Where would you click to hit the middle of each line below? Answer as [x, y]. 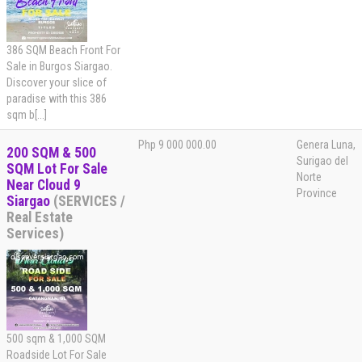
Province [317, 194]
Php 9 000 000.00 [177, 145]
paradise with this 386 [57, 99]
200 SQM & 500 [51, 153]
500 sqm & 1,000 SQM [56, 339]
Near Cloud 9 [44, 185]
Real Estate [40, 218]
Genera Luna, [326, 145]
